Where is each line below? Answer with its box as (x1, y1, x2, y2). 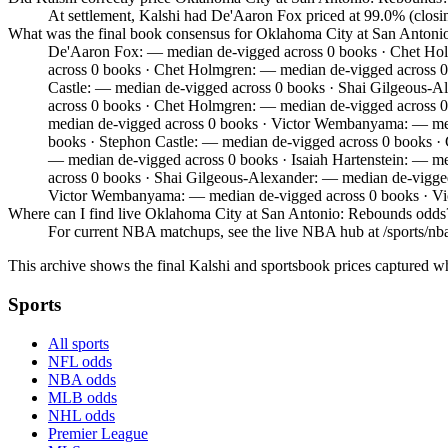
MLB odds (48, 388, 117, 406)
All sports (48, 334, 109, 352)
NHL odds (48, 406, 115, 424)
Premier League (48, 424, 148, 442)
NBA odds (48, 370, 116, 388)
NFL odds (48, 352, 112, 370)
